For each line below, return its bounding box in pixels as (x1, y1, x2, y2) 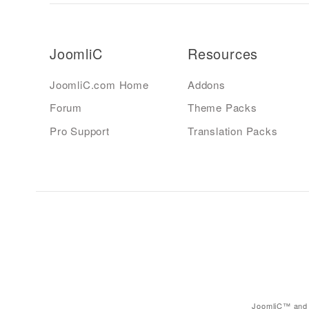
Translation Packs (188, 123, 278, 138)
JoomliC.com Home (50, 77, 149, 92)
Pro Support (50, 123, 110, 138)
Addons (188, 77, 226, 92)
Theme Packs (188, 100, 257, 115)
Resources (188, 43, 259, 63)
